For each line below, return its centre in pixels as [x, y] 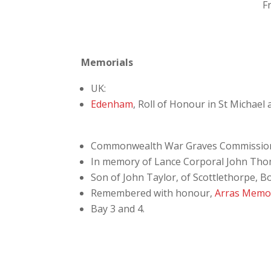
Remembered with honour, [153, 193]
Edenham [112, 104]
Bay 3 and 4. [118, 209]
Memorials [107, 63]
